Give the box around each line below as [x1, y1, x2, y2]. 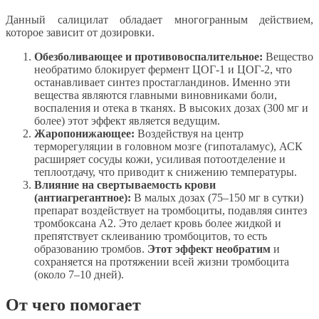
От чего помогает [6, 296, 141, 315]
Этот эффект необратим [147, 243, 271, 256]
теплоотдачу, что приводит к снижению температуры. [34, 166, 297, 179]
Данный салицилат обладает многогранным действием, [6, 14, 313, 26]
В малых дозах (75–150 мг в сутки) [131, 192, 303, 204]
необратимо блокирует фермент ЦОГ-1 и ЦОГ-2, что [34, 63, 292, 76]
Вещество [263, 51, 313, 63]
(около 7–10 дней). [34, 268, 124, 281]
